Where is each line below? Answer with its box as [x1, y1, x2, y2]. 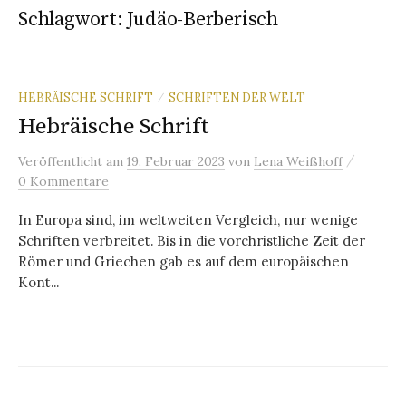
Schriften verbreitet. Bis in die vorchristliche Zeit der [18, 231, 365, 249]
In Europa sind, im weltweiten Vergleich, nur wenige [18, 210, 358, 228]
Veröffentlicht [18, 152, 106, 169]
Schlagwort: [18, 6, 128, 32]
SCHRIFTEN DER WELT [169, 89, 305, 104]
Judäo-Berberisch [127, 6, 278, 32]
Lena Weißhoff [254, 152, 343, 169]
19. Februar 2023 [127, 152, 225, 169]
